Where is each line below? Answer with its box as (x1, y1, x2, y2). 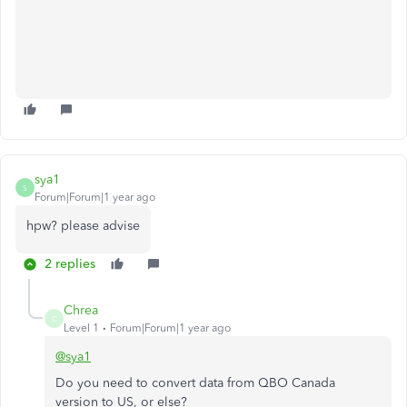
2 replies (45, 256, 95, 272)
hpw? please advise (26, 218, 140, 233)
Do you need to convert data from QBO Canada (55, 375, 335, 391)
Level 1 (64, 322, 99, 334)
